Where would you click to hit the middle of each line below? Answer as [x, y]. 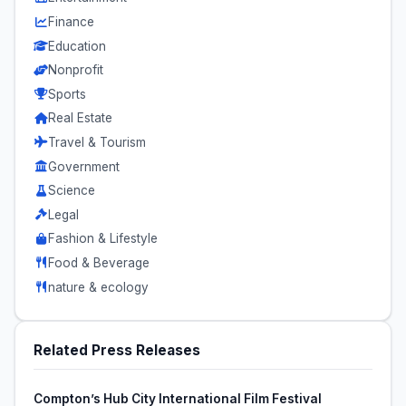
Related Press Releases [117, 351]
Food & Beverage [99, 262]
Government [84, 166]
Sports [67, 94]
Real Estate [80, 118]
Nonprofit [76, 70]
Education [77, 46]
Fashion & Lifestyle [103, 239]
